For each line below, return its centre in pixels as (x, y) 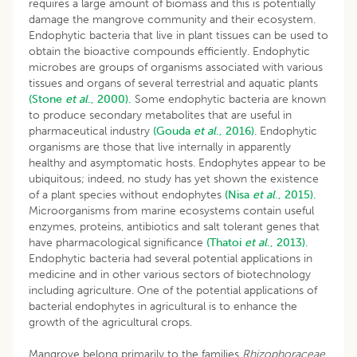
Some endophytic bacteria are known (229, 99)
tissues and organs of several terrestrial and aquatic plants (173, 83)
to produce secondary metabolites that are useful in (160, 115)
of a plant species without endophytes (127, 194)
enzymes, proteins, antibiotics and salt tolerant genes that (174, 226)
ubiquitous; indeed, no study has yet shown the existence (174, 178)
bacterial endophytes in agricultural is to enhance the (163, 306)
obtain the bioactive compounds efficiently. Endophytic (169, 51)
